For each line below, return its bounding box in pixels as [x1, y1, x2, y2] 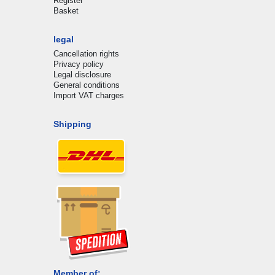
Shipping [53, 118, 91, 129]
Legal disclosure [53, 69, 111, 79]
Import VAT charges [53, 90, 124, 100]
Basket [53, 6, 79, 15]
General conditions [53, 80, 120, 90]
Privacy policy [53, 59, 104, 69]
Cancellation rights [53, 48, 119, 58]
